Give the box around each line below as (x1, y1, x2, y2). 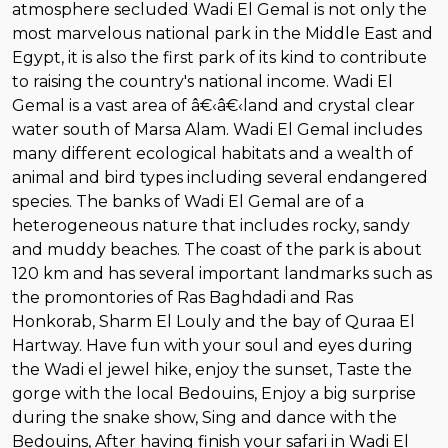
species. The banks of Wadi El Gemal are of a (12, 191, 364, 211)
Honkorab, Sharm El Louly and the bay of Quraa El (12, 311, 415, 331)
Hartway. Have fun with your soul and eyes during (12, 335, 413, 355)
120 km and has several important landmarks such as (12, 263, 432, 283)
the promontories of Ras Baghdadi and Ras (12, 287, 353, 307)
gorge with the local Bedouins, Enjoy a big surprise (12, 383, 416, 403)
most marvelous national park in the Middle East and (12, 23, 433, 43)
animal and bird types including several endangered (12, 167, 428, 187)
